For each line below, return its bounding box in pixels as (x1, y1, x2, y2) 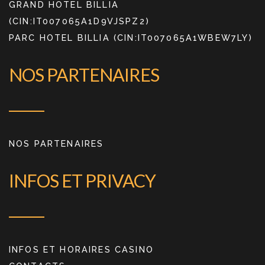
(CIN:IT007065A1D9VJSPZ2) (9, 15, 150, 26)
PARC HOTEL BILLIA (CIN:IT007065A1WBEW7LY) (9, 32, 253, 43)
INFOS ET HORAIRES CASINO (9, 244, 154, 254)
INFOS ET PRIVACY (9, 169, 156, 191)
